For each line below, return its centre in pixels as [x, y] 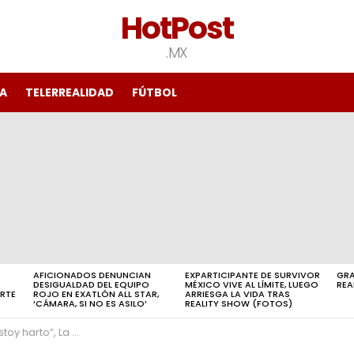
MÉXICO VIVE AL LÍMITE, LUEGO [252, 284]
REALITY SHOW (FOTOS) [239, 303]
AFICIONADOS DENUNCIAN [92, 275]
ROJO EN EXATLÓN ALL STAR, [96, 294]
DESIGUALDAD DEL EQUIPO [91, 284]
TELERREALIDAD [70, 92]
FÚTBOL [154, 92]
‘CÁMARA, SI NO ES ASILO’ [90, 303]
